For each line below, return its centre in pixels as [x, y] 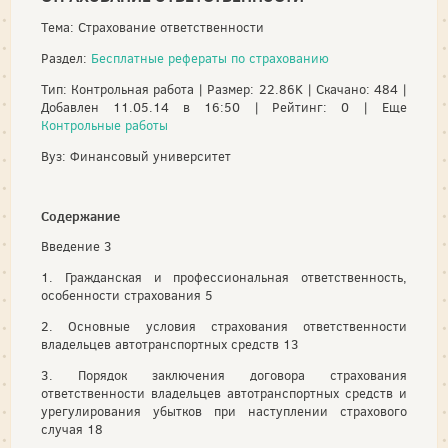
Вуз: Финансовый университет [136, 156]
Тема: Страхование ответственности [152, 27]
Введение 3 [76, 246]
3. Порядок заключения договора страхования [224, 375]
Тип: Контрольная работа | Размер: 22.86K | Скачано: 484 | [224, 89]
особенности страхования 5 [127, 295]
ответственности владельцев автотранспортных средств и [224, 393]
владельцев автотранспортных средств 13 [170, 344]
